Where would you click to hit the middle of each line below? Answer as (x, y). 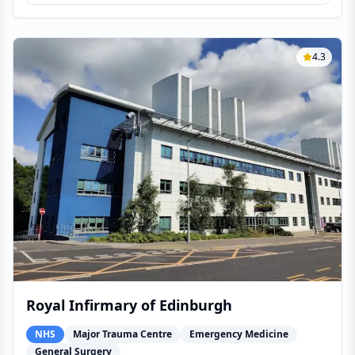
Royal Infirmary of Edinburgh (129, 305)
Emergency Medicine (239, 334)
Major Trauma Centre (122, 334)
